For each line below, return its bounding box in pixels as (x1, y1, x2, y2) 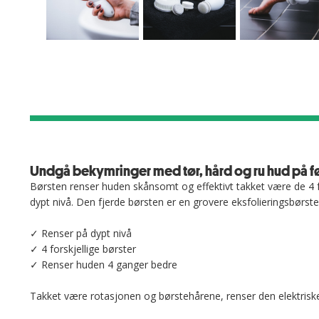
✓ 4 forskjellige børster (30, 242, 136, 256)
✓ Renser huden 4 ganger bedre (30, 258, 177, 271)
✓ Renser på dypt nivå (30, 226, 132, 240)
